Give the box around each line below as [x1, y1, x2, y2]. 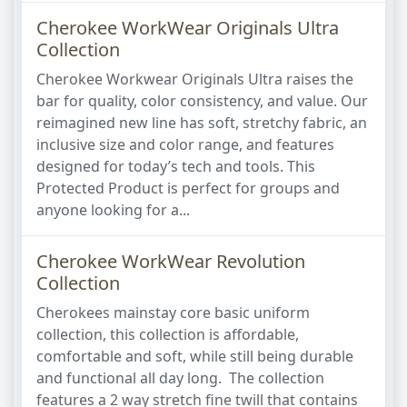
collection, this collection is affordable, [36, 324, 299, 344]
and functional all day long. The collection [36, 368, 324, 388]
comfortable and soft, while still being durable [36, 346, 353, 366]
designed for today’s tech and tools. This [36, 156, 315, 176]
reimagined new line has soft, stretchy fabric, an [36, 113, 367, 133]
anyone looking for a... [36, 200, 190, 220]
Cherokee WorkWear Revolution [36, 249, 305, 273]
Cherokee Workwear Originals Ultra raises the [36, 69, 353, 89]
